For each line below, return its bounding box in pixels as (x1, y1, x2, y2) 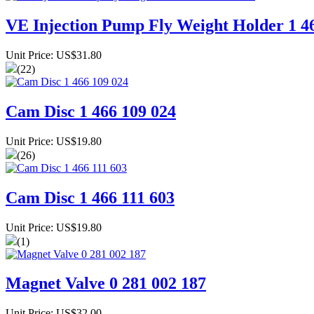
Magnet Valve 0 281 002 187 (6, 274, 206, 293)
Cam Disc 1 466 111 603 (6, 188, 175, 207)
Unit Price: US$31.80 (6, 48, 102, 61)
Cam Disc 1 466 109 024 (6, 102, 176, 121)
